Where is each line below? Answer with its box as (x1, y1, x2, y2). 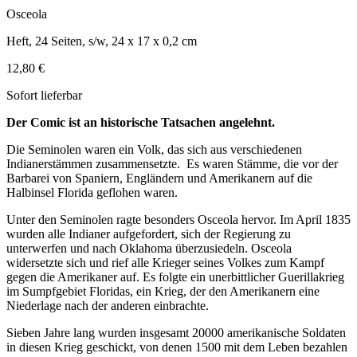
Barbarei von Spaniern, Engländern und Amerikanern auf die (6, 171, 312, 186)
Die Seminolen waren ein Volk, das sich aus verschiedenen (6, 143, 302, 157)
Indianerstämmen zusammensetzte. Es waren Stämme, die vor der (6, 157, 338, 171)
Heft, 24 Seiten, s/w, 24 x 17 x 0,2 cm (6, 34, 197, 49)
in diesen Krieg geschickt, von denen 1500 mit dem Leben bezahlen (6, 340, 347, 355)
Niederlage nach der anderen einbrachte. (6, 299, 209, 313)
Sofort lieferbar (6, 88, 82, 103)
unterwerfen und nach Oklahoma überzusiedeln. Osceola (6, 241, 292, 256)
